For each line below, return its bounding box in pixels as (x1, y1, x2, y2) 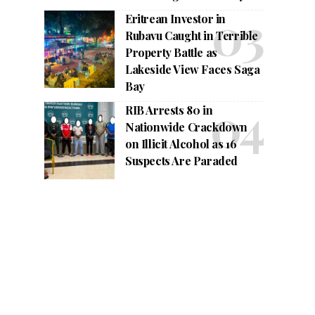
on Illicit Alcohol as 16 (125, 136, 237, 151)
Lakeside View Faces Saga (125, 61, 260, 77)
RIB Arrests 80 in (125, 102, 213, 117)
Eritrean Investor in (125, 11, 226, 26)
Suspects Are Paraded (125, 153, 238, 168)
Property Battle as (125, 44, 217, 60)
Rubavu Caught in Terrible (125, 27, 259, 43)
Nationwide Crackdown (125, 119, 248, 134)
